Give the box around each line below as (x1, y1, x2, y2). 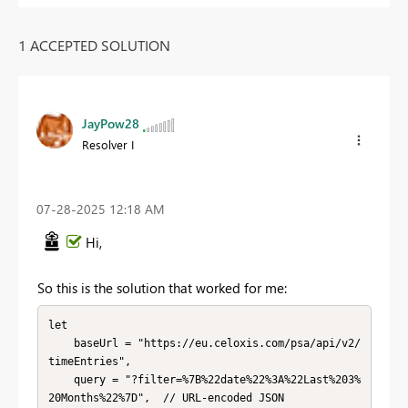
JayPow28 (82, 114, 139, 132)
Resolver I (82, 136, 134, 152)
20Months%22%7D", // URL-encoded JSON (47, 391, 284, 404)
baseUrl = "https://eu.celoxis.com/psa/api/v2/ (47, 336, 74, 350)
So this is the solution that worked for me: (37, 279, 287, 298)
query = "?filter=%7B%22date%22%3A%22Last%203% (47, 372, 74, 386)
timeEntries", (47, 354, 131, 368)
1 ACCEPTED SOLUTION (18, 35, 170, 55)
